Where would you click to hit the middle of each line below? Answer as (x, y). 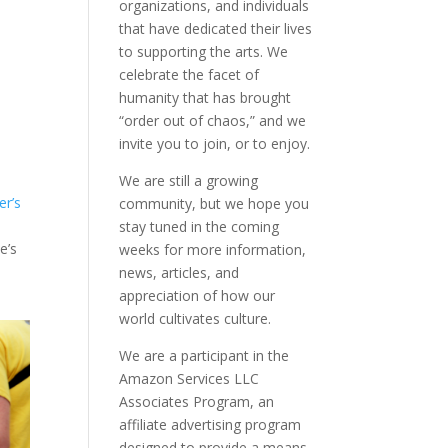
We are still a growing (189, 180)
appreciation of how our (197, 295)
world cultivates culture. (195, 318)
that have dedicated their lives (216, 28)
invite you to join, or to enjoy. (215, 143)
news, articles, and (179, 272)
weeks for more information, (213, 249)
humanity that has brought (205, 97)
